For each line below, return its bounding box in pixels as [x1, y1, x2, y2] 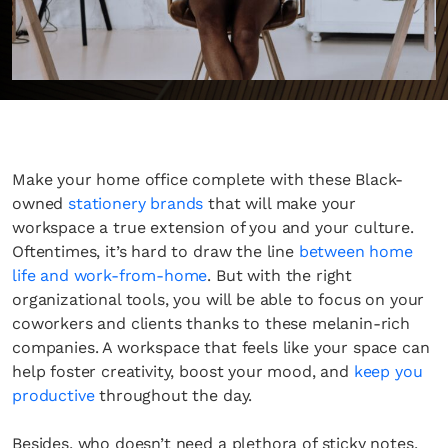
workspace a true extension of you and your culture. [12, 218, 414, 237]
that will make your [203, 194, 357, 213]
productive [12, 386, 95, 405]
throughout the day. [94, 386, 253, 405]
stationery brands [68, 194, 204, 213]
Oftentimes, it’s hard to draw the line [12, 242, 299, 261]
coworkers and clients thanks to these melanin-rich [12, 314, 410, 333]
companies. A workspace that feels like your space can [12, 338, 430, 357]
